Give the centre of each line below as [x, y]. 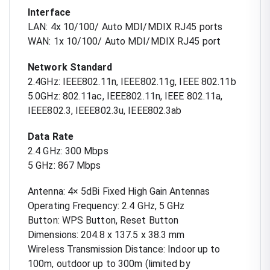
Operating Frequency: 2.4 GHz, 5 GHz [106, 206]
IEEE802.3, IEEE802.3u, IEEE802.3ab [105, 110]
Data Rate [51, 136]
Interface [49, 12]
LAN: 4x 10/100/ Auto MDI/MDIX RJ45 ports [125, 27]
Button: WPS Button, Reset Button [103, 220]
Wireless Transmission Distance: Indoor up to [124, 249]
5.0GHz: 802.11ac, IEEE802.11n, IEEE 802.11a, [125, 96]
